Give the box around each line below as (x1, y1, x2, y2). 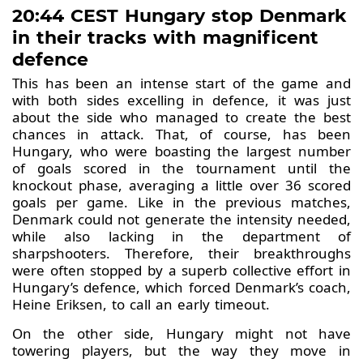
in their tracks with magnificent (12, 27, 318, 49)
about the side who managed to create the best (12, 108, 351, 127)
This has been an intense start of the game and (12, 74, 351, 93)
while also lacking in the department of (12, 227, 351, 246)
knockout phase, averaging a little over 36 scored (12, 176, 351, 195)
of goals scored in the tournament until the (12, 159, 351, 178)
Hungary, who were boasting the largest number (12, 142, 351, 161)
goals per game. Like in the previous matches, (12, 193, 351, 212)
